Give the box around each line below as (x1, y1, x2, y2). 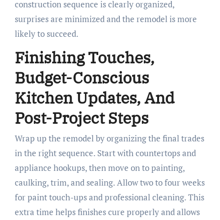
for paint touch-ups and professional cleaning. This (14, 192, 204, 203)
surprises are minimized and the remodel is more (14, 13, 197, 25)
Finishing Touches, (14, 47, 155, 68)
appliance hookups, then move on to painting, (14, 162, 185, 174)
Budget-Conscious (14, 67, 149, 88)
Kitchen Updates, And (14, 87, 174, 108)
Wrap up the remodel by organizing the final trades (14, 133, 204, 144)
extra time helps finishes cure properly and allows (14, 206, 200, 218)
